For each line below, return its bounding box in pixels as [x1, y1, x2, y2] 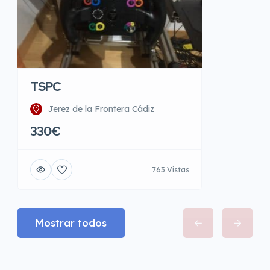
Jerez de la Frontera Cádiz [48, 104, 154, 115]
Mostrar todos [36, 217, 107, 229]
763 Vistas [152, 165, 189, 174]
